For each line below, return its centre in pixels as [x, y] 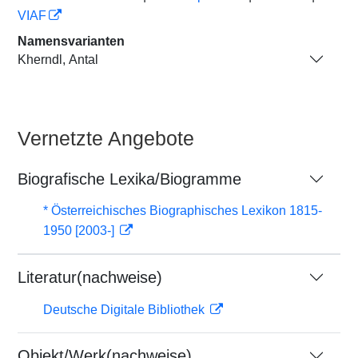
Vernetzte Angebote [106, 138]
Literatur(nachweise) [90, 277]
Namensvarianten [71, 41]
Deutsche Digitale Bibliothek [125, 310]
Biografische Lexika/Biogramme [129, 179]
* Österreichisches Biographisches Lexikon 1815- [183, 211]
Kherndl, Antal [58, 59]
